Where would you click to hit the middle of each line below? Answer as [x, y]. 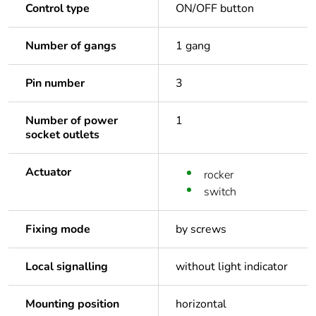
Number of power [72, 121]
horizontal [201, 304]
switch [220, 192]
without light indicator [232, 267]
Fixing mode [58, 230]
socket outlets [62, 135]
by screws [201, 230]
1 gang [193, 46]
